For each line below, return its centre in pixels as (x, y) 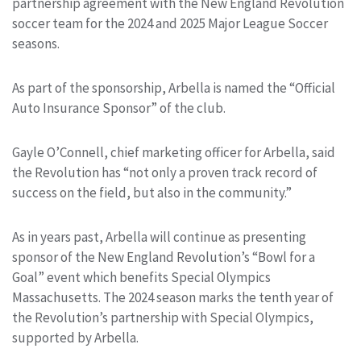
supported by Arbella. (75, 338)
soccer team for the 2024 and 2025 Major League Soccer (170, 24)
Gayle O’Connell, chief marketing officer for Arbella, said (174, 153)
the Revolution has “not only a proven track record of (165, 173)
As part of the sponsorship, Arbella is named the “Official (174, 88)
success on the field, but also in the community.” (152, 193)
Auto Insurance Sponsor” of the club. (119, 108)
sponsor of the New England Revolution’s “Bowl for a (164, 257)
